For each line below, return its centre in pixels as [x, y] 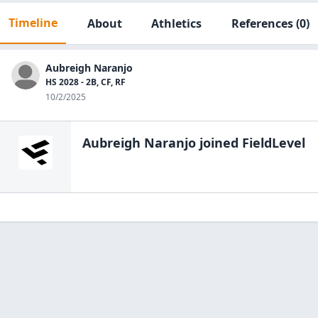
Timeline [33, 23]
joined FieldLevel [251, 143]
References [262, 23]
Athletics [177, 23]
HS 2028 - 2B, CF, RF [86, 82]
